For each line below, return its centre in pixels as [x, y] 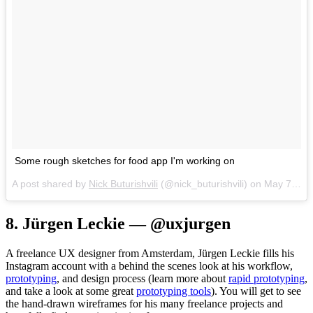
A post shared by [50, 183]
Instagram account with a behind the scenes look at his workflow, [149, 265]
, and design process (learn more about [143, 278]
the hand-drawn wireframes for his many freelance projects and [144, 303]
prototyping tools [174, 291]
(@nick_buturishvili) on [211, 183]
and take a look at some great [71, 291]
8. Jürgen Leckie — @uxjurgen [118, 223]
